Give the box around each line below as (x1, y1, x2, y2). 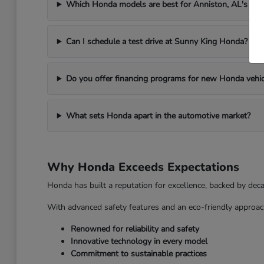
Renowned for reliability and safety (70, 223, 199, 235)
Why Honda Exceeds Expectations (47, 159, 239, 175)
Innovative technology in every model (70, 236, 207, 247)
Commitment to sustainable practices (70, 248, 207, 259)
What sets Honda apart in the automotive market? (65, 110, 250, 121)
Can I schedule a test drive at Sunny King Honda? (65, 36, 247, 47)
